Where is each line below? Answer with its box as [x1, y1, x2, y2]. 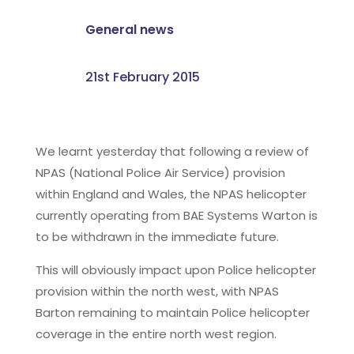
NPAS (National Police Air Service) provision [35, 164, 285, 181]
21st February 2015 [85, 67, 200, 86]
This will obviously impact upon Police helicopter [35, 261, 316, 278]
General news [85, 20, 174, 39]
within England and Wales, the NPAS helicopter [35, 185, 307, 202]
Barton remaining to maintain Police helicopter [35, 303, 310, 321]
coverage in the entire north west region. [35, 325, 277, 342]
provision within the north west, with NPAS [35, 282, 279, 299]
